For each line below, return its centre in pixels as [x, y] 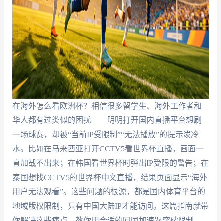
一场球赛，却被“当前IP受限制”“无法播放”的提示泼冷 [105, 134]
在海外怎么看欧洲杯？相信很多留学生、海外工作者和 [107, 106]
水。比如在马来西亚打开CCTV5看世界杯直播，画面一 [108, 149]
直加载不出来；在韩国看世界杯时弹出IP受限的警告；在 [110, 163]
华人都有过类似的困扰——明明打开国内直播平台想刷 [107, 120]
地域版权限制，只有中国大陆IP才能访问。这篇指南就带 [110, 206]
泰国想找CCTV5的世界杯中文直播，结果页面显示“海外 [110, 177]
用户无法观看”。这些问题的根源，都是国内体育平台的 [109, 192]
